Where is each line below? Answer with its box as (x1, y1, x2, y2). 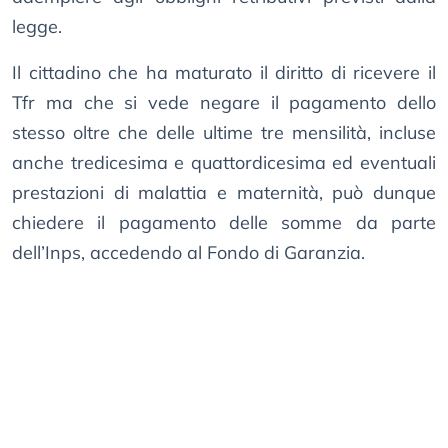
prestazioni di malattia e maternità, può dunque (12, 181, 436, 205)
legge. (12, 15, 62, 39)
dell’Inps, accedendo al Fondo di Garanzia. (12, 241, 365, 265)
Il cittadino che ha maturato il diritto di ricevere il (12, 61, 436, 85)
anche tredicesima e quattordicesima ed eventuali (12, 151, 436, 175)
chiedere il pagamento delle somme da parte (12, 211, 436, 235)
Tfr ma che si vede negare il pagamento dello (12, 91, 436, 115)
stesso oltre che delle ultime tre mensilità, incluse (12, 121, 436, 145)
